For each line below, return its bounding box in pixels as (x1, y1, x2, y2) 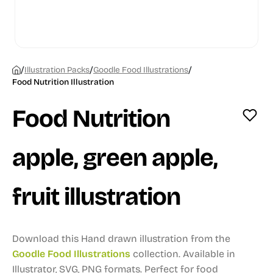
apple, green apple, (12, 143, 218, 172)
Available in (183, 248, 235, 260)
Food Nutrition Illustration (12, 77, 114, 87)
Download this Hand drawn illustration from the (12, 233, 230, 244)
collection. (130, 248, 183, 260)
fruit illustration (12, 182, 180, 211)
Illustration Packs (24, 65, 90, 75)
